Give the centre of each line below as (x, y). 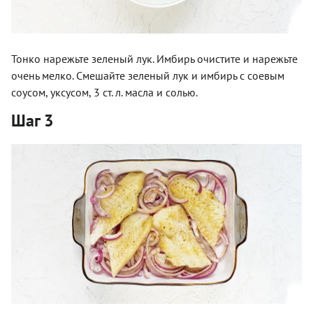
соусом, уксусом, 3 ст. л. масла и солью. (104, 92)
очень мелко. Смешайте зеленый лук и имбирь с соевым (148, 75)
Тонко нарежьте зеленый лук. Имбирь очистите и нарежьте (154, 58)
